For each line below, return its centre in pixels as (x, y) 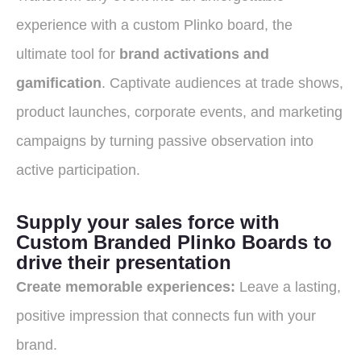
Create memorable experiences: (126, 287)
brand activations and (194, 54)
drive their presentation (124, 263)
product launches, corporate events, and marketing (179, 112)
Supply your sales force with (148, 222)
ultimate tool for (68, 54)
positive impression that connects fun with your (166, 316)
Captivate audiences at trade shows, (224, 83)
